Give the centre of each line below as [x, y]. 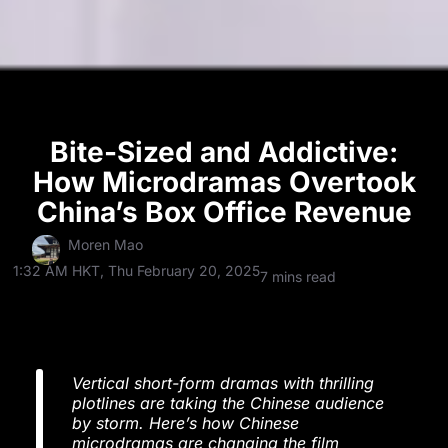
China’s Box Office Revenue [224, 212]
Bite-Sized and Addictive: [224, 152]
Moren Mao [105, 245]
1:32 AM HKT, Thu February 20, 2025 [137, 271]
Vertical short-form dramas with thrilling [223, 383]
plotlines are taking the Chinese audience [228, 403]
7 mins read [298, 277]
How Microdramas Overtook [224, 182]
